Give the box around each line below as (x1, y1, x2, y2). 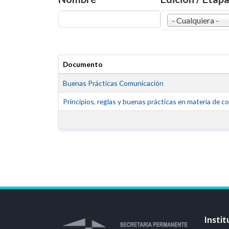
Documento (63, 60, 103, 68)
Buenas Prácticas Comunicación (63, 79, 164, 87)
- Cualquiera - (172, 15, 219, 25)
